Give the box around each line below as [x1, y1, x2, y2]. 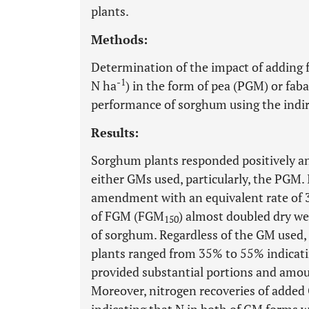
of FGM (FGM [91, 208, 164, 224]
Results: [91, 124, 139, 141]
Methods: [91, 31, 148, 48]
